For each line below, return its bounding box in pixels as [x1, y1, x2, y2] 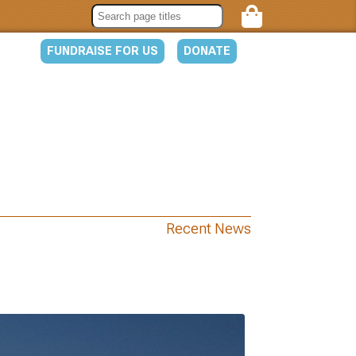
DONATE [184, 44, 230, 58]
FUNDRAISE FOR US [47, 44, 158, 58]
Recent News [166, 220, 251, 238]
